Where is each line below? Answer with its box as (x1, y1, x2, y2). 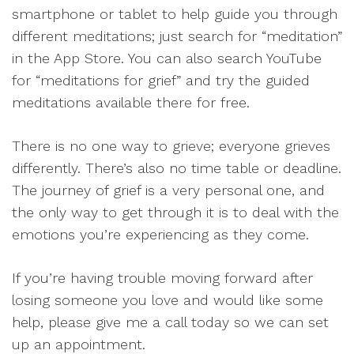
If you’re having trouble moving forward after (12, 269, 313, 286)
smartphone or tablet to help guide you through (12, 6, 337, 22)
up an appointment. (12, 336, 145, 352)
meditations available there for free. (12, 94, 250, 111)
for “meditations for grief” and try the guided (12, 72, 310, 88)
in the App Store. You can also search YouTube (12, 50, 322, 66)
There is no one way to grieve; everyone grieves (12, 137, 330, 154)
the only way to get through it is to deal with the (12, 204, 339, 220)
